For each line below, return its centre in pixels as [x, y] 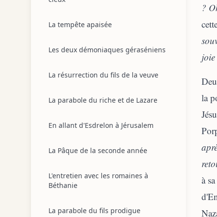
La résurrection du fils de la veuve [103, 75]
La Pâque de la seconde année [98, 150]
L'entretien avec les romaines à [98, 176]
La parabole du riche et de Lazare [103, 100]
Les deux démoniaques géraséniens [107, 50]
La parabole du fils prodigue [94, 210]
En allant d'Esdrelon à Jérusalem [101, 125]
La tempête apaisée [80, 24]
